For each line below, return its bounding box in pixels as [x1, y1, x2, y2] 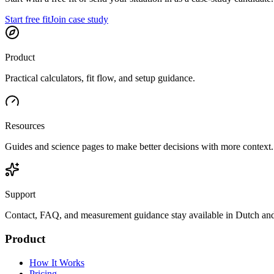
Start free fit [5, 14, 50, 25]
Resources [5, 120, 45, 131]
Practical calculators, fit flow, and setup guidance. [5, 73, 195, 84]
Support [5, 189, 35, 200]
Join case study [50, 14, 108, 25]
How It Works [29, 257, 84, 268]
